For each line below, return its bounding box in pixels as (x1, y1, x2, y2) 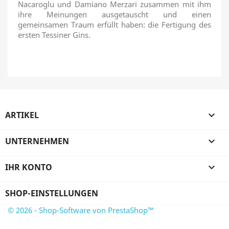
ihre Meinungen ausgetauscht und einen (18, 9, 211, 19)
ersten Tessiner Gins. (18, 30, 90, 40)
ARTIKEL (5, 109, 39, 121)
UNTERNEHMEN (5, 135, 69, 147)
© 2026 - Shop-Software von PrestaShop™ (8, 205, 154, 215)
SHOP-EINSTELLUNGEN (5, 188, 98, 199)
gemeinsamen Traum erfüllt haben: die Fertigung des (18, 19, 211, 30)
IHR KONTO (5, 162, 52, 173)
